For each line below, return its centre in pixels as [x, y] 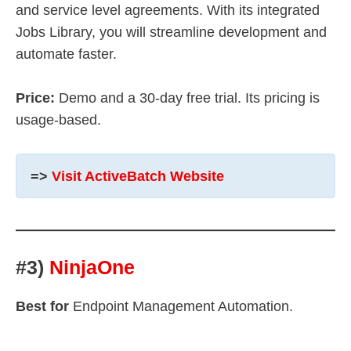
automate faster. [66, 54]
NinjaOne [92, 267]
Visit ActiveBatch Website [138, 176]
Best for [42, 306]
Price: [37, 98]
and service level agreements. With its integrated [168, 10]
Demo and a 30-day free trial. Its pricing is [189, 98]
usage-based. [58, 120]
